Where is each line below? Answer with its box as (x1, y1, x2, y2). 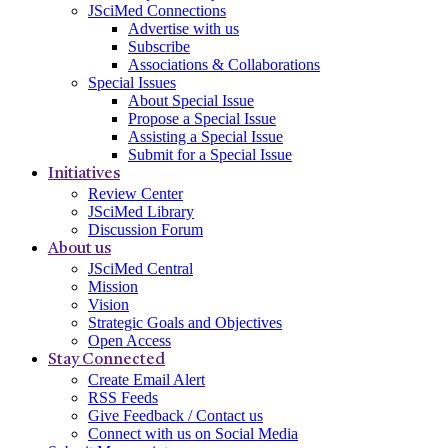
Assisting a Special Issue (128, 127, 283, 145)
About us (48, 240, 111, 257)
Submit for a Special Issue (128, 145, 292, 163)
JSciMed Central (88, 259, 193, 277)
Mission (88, 277, 138, 295)
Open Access (88, 331, 171, 349)
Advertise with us (128, 19, 239, 37)
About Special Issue (128, 91, 254, 109)
